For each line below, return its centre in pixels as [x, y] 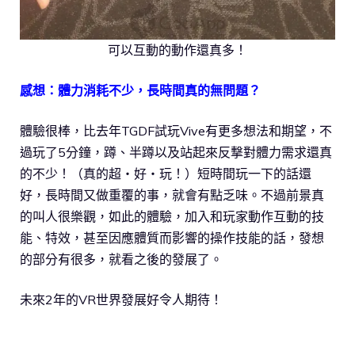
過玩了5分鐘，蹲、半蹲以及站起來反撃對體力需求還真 [176, 153]
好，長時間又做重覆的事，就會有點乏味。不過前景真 [172, 195]
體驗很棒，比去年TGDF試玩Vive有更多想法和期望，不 [176, 131]
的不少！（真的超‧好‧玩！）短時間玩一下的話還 [166, 174]
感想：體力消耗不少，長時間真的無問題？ [140, 91]
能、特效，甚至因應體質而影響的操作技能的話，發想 [172, 238]
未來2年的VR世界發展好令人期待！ [121, 300]
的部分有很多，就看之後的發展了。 [121, 260]
